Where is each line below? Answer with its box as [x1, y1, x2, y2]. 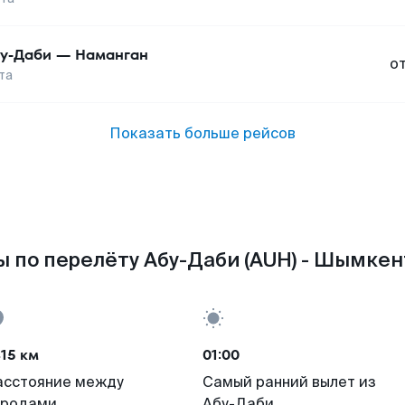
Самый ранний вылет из [202, 372, 376, 391]
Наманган [75, 44, 148, 65]
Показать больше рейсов [109, 124, 296, 143]
